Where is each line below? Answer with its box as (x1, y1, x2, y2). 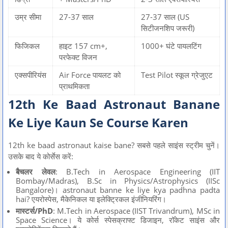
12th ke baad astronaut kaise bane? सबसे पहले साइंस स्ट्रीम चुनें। (8, 140, 220, 150)
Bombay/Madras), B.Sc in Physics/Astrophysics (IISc (16, 176, 220, 186)
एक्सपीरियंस (15, 70, 46, 80)
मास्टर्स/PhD (16, 206, 53, 216)
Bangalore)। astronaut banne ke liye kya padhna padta (16, 185, 220, 195)
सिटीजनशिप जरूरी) (141, 23, 194, 33)
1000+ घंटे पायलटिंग (141, 41, 202, 51)
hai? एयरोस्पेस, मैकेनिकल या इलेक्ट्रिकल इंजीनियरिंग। (16, 194, 166, 204)
